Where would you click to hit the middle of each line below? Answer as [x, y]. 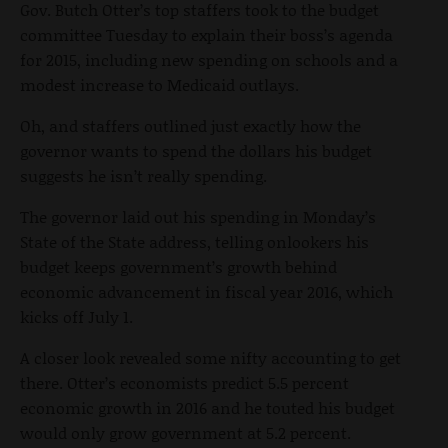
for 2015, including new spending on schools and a [209, 60]
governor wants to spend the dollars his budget [196, 151]
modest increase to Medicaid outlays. [159, 85]
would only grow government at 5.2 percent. [185, 433]
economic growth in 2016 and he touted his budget [207, 408]
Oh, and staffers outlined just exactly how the [190, 126]
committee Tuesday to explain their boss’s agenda [206, 35]
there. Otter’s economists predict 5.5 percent [184, 383]
